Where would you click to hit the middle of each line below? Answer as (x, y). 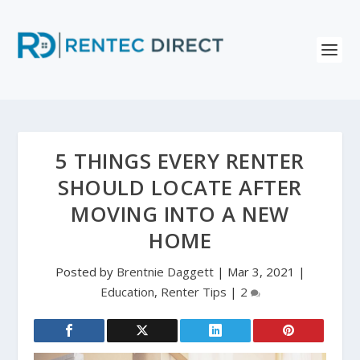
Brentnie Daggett (165, 272)
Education (127, 292)
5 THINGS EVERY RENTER (180, 161)
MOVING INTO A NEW (180, 214)
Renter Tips (193, 292)
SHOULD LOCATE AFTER (180, 188)
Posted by (86, 272)
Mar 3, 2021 (261, 272)
